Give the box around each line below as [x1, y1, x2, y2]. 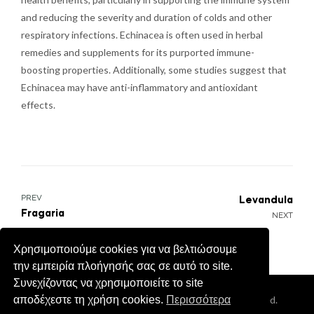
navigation [20, 213, 113, 238]
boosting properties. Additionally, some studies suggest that [21, 63, 287, 76]
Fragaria [21, 208, 64, 219]
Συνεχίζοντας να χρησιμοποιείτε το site [13, 276, 204, 289]
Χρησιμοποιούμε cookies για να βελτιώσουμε [13, 243, 238, 255]
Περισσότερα [166, 293, 231, 306]
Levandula [239, 195, 293, 205]
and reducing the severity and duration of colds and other [21, 11, 272, 23]
